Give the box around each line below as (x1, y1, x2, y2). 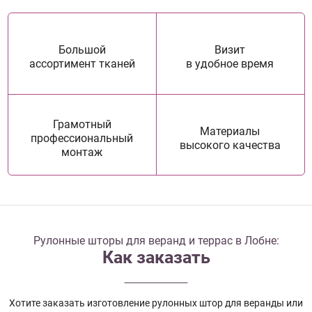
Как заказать (102, 247, 210, 268)
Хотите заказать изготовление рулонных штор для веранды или (9, 297, 303, 309)
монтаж (61, 145, 103, 159)
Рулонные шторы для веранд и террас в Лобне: (33, 234, 279, 248)
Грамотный (52, 117, 111, 131)
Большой (58, 43, 106, 57)
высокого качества (179, 138, 281, 152)
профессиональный (31, 131, 134, 145)
